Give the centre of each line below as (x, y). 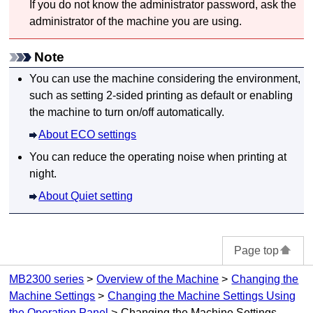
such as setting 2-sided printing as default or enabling (161, 96)
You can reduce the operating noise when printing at (158, 157)
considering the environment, (228, 79)
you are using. (206, 21)
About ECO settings (88, 135)
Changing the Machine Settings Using (202, 296)
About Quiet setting (86, 196)
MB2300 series (47, 279)
